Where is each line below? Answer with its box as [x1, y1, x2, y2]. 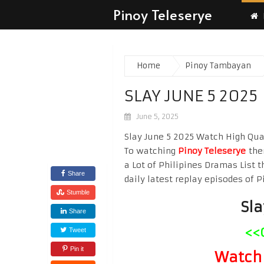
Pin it [70, 245, 84, 252]
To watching [124, 146, 178, 156]
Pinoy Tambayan [185, 61, 251, 71]
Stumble [67, 189, 90, 196]
